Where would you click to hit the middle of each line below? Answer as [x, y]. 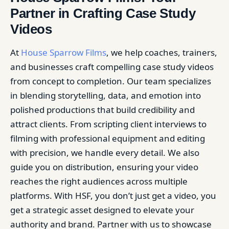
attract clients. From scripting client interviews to [108, 124]
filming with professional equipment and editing [108, 138]
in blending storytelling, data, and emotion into [106, 95]
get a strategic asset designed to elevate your [102, 210]
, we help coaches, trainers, [162, 52]
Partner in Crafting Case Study [103, 13]
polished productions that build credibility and [102, 109]
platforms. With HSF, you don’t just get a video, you [113, 195]
